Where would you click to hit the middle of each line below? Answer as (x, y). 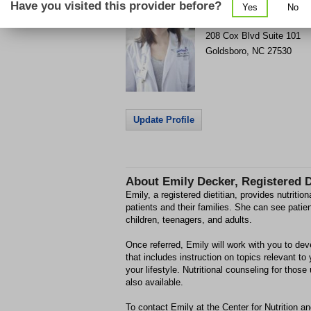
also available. (154, 282)
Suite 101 (281, 36)
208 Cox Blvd (232, 36)
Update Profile (164, 120)
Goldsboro (226, 51)
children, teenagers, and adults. (189, 220)
